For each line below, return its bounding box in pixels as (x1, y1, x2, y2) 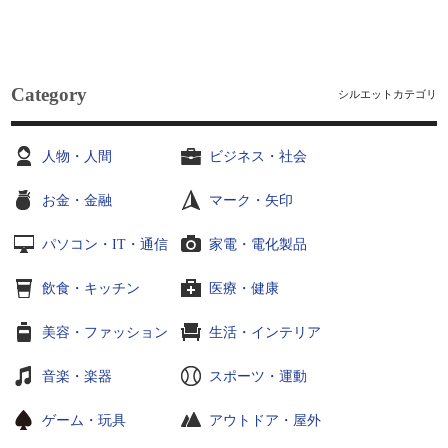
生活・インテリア (209, 325, 322, 340)
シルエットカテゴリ (337, 88, 437, 100)
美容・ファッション (42, 325, 169, 340)
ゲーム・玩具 (42, 413, 127, 428)
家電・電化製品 (209, 237, 308, 252)
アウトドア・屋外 (209, 413, 322, 428)
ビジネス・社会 (209, 149, 308, 164)
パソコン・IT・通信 (42, 237, 169, 252)
